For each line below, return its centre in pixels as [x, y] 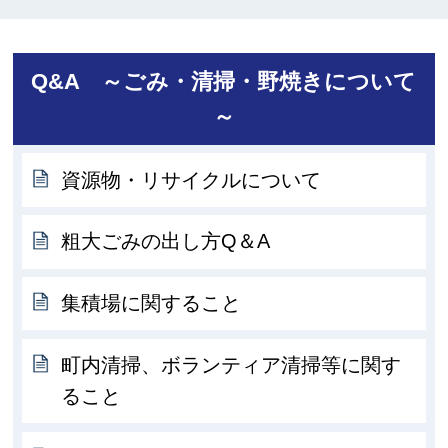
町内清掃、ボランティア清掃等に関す [231, 364]
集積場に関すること [151, 303]
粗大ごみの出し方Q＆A [166, 241]
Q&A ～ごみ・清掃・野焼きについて [224, 81]
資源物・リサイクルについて [191, 179]
